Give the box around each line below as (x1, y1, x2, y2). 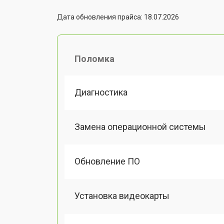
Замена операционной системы (74, 121, 206, 132)
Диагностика (74, 86, 127, 97)
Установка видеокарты (74, 190, 169, 201)
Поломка (74, 53, 114, 64)
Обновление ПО (74, 156, 140, 166)
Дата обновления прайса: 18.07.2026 (57, 12, 179, 21)
